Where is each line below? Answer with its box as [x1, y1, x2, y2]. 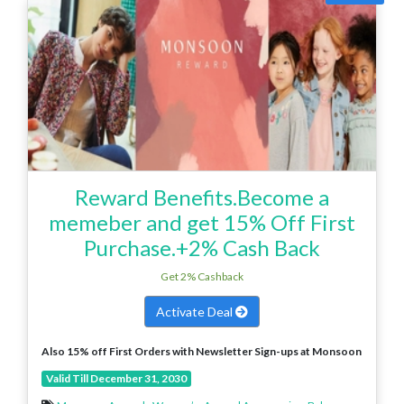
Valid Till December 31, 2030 [45, 371, 187, 385]
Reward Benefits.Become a [75, 183, 329, 210]
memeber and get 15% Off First [49, 208, 355, 235]
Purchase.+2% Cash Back [84, 234, 320, 261]
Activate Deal [156, 303, 235, 319]
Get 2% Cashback [161, 269, 243, 283]
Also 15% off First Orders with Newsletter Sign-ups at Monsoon [41, 344, 362, 358]
